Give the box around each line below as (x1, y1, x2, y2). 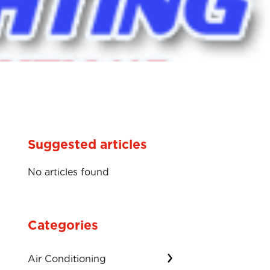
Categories (27, 218, 98, 233)
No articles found (27, 166, 109, 178)
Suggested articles (27, 137, 147, 152)
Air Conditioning (27, 253, 106, 265)
